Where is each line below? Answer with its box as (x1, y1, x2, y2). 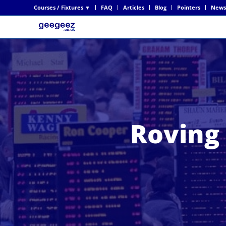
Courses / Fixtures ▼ (34, 4, 90, 11)
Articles (123, 4, 144, 11)
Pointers (177, 4, 200, 11)
